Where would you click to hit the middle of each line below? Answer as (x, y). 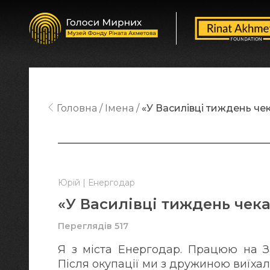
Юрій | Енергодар (96, 183)
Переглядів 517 (93, 226)
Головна (77, 108)
